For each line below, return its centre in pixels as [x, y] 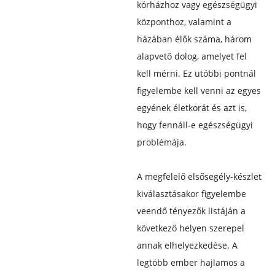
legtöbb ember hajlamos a [191, 262]
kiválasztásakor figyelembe [191, 193]
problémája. [161, 142]
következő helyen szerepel [190, 228]
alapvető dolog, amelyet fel [192, 56]
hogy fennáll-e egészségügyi [195, 125]
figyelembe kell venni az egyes [199, 90]
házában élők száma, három [194, 39]
